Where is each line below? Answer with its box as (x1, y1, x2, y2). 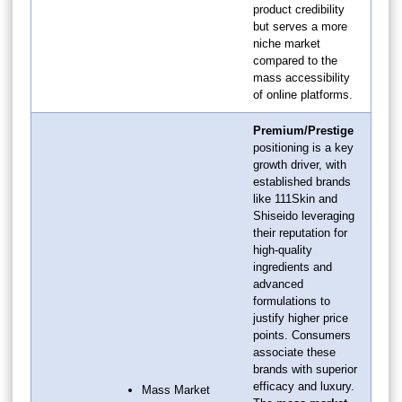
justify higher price (253, 310, 348, 325)
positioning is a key (253, 140, 354, 154)
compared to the (253, 53, 337, 67)
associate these (253, 345, 336, 359)
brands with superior (253, 362, 357, 376)
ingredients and (253, 259, 332, 274)
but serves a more (253, 19, 347, 33)
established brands (253, 174, 351, 188)
